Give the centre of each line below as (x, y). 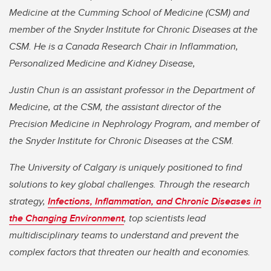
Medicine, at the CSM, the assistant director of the (115, 107)
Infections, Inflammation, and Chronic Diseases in (155, 201)
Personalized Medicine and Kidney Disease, (102, 64)
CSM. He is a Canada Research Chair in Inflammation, (124, 47)
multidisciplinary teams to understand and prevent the (124, 235)
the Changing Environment (67, 218)
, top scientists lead (165, 218)
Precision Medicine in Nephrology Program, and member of (134, 124)
